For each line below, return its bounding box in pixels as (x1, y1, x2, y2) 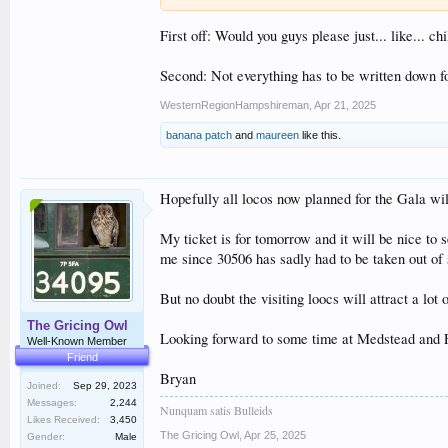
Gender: (27, 430, 65, 442)
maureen (256, 128, 299, 141)
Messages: (27, 396, 77, 408)
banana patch (166, 128, 232, 141)
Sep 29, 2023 (73, 379, 137, 391)
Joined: (27, 379, 61, 391)
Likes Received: (27, 413, 100, 425)
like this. (299, 128, 341, 141)
